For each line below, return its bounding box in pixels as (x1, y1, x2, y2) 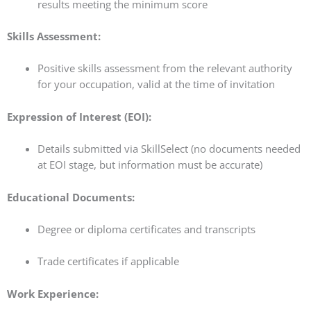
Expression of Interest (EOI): (7, 109, 151, 124)
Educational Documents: (7, 190, 135, 204)
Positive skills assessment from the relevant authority (37, 61, 292, 76)
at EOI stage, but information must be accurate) (37, 158, 262, 172)
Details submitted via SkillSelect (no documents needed (37, 142, 301, 156)
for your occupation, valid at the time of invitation (37, 77, 275, 92)
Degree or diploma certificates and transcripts (37, 221, 255, 236)
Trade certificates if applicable (37, 254, 179, 269)
